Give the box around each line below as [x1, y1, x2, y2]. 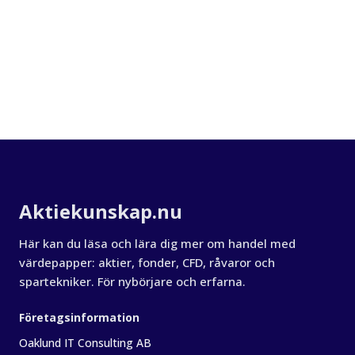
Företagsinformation [19, 310, 139, 325]
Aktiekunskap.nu [19, 198, 182, 224]
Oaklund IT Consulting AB [19, 335, 151, 350]
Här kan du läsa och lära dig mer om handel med [19, 235, 296, 251]
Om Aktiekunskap [18, 192, 124, 208]
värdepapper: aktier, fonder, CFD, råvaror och [19, 254, 275, 270]
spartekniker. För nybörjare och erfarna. [19, 273, 246, 289]
